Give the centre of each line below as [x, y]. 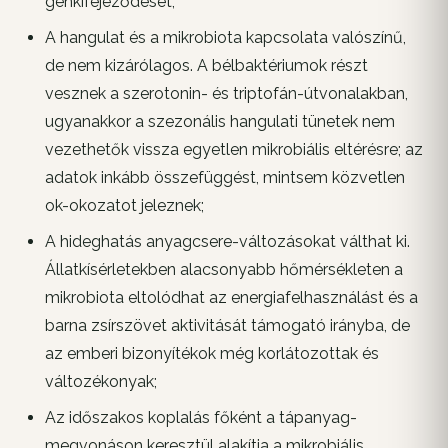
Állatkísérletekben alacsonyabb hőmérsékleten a [223, 270]
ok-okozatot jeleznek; [124, 206]
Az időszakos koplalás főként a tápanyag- [200, 418]
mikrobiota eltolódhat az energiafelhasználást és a [231, 298]
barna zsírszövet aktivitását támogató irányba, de [227, 326]
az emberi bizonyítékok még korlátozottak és [211, 354]
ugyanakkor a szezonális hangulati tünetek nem [219, 122]
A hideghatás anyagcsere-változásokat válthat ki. [227, 242]
